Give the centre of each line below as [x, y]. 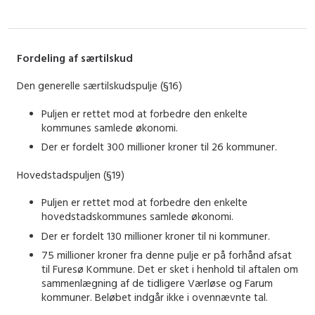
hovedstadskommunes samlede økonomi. [137, 217]
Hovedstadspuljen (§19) [71, 174]
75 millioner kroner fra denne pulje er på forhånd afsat [167, 255]
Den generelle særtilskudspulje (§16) [99, 86]
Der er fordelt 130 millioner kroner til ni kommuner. [156, 236]
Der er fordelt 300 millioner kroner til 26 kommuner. [159, 147]
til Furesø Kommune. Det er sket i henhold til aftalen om [170, 269]
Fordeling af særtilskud [75, 58]
